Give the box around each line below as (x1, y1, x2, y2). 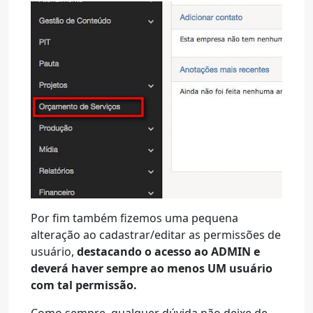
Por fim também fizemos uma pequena (31, 210, 238, 226)
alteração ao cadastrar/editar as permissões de (31, 227, 281, 242)
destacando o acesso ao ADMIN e (77, 244, 260, 259)
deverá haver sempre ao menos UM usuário (31, 261, 272, 276)
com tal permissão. (31, 277, 137, 293)
